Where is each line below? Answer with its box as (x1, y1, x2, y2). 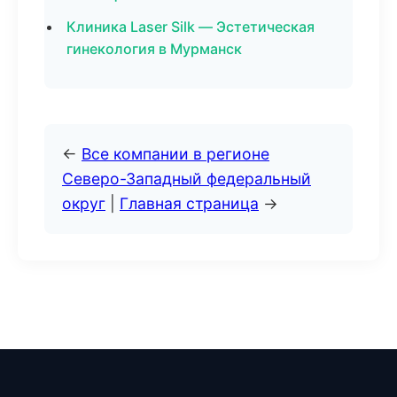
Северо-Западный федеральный (62, 169, 311, 188)
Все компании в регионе (82, 144, 269, 163)
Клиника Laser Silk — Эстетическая (66, 18, 315, 35)
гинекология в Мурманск (66, 40, 242, 58)
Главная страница (120, 194, 259, 213)
